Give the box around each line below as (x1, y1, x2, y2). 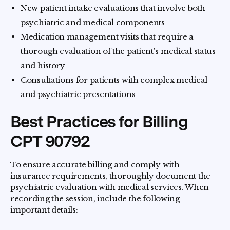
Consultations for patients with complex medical (21, 75, 207, 85)
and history (21, 61, 65, 70)
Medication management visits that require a (21, 32, 194, 42)
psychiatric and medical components (21, 17, 165, 27)
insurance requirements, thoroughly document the (10, 171, 210, 181)
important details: (10, 205, 78, 215)
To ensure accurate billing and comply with (10, 160, 180, 169)
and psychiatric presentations (21, 89, 136, 99)
